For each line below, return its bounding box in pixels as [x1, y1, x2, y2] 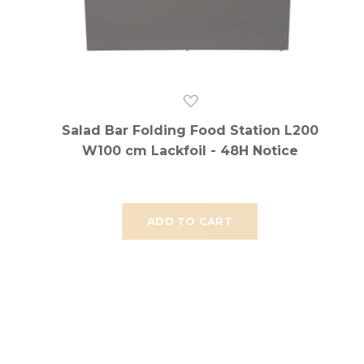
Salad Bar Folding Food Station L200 [61, 123, 318, 139]
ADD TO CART [147, 214, 232, 228]
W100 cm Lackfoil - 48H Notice [81, 143, 298, 159]
